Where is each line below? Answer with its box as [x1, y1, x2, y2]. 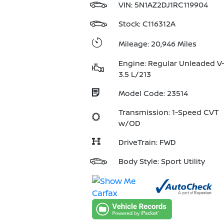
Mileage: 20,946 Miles [118, 38, 196, 49]
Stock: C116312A [118, 18, 175, 29]
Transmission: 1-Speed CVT [118, 107, 218, 117]
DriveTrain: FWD [118, 137, 176, 147]
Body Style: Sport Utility [118, 156, 205, 166]
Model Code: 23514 [118, 88, 188, 98]
